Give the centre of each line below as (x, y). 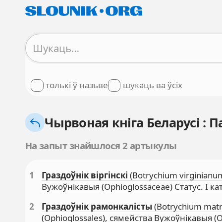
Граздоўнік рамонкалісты (97, 206)
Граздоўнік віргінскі (85, 175)
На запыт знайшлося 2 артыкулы (101, 145)
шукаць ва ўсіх (152, 85)
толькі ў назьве (77, 85)
